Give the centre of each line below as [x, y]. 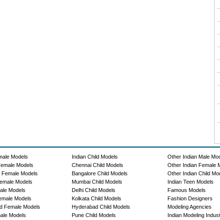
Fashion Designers [190, 198]
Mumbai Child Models [97, 181]
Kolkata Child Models [96, 198]
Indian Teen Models [191, 181]
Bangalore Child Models [99, 173]
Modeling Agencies [190, 206]
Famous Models [187, 190]
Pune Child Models [94, 215]
